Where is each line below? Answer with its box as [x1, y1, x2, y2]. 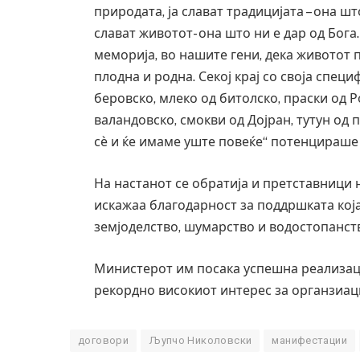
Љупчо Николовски [149, 333, 252, 346]
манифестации [272, 333, 348, 346]
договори [78, 333, 129, 346]
